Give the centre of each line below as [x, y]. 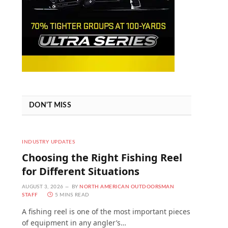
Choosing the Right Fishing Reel [102, 157]
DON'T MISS [50, 105]
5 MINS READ [72, 195]
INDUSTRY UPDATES [48, 142]
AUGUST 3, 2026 [43, 187]
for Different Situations [81, 171]
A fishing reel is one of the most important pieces [106, 211]
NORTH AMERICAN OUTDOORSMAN [127, 187]
